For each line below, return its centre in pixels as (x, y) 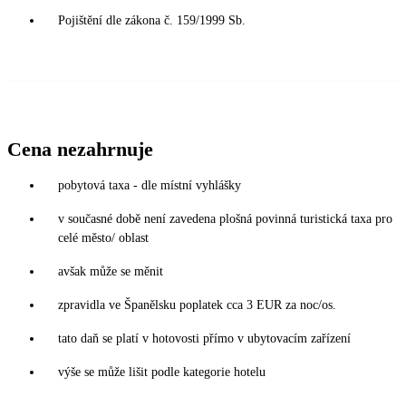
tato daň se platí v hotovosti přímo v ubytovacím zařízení (204, 338)
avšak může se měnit (111, 271)
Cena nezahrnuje (80, 149)
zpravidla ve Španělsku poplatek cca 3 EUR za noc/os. (197, 304)
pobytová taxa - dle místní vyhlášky (150, 185)
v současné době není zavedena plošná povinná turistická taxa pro (225, 218)
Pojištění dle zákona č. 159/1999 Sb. (152, 20)
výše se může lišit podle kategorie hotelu (162, 372)
